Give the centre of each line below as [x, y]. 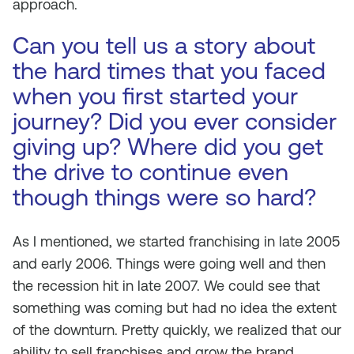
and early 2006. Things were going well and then [169, 264]
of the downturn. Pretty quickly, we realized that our [177, 330]
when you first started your [155, 96]
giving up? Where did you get [168, 147]
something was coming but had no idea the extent [175, 308]
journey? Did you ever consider [175, 121]
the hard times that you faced [169, 71]
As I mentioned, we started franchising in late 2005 [176, 241]
